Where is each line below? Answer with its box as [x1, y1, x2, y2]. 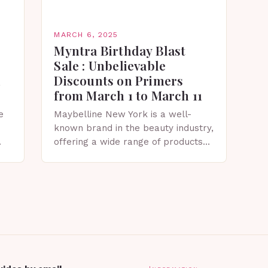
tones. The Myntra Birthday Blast [54, 164, 201, 175]
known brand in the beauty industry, [54, 123, 214, 133]
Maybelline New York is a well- [54, 109, 192, 120]
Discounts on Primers [54, 72, 184, 89]
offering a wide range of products [54, 136, 203, 147]
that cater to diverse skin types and [54, 150, 212, 161]
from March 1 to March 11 [54, 87, 203, 103]
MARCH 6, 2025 [54, 30, 118, 39]
